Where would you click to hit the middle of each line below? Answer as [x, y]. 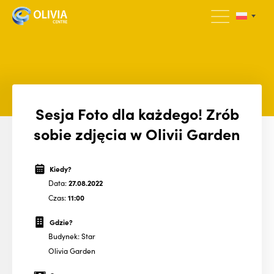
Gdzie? [61, 222]
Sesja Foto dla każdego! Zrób [137, 113]
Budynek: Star [72, 236]
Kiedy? [60, 168]
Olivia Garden [72, 250]
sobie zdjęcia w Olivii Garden [137, 133]
